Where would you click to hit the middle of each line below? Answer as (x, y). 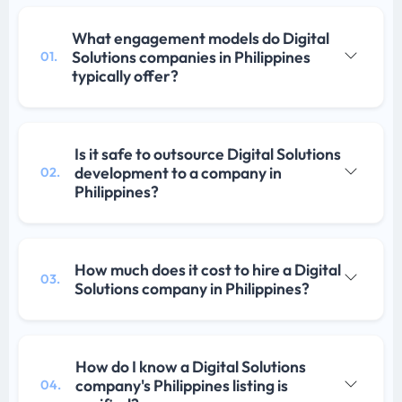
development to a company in (178, 173)
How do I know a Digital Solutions (191, 367)
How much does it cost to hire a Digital (208, 270)
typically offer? (125, 76)
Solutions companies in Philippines (191, 57)
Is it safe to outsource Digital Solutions (208, 154)
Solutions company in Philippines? (192, 289)
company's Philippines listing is (182, 386)
